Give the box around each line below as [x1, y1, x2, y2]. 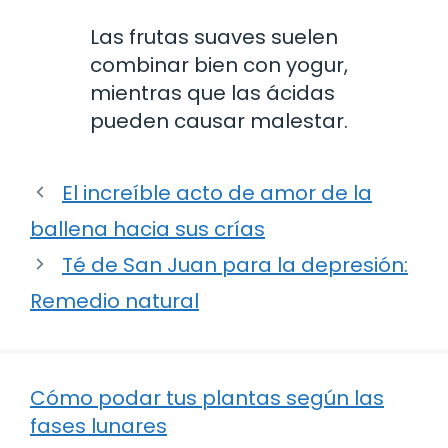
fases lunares [30, 411, 167, 440]
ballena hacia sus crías [30, 214, 265, 243]
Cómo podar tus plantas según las [30, 383, 384, 412]
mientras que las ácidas [90, 78, 335, 107]
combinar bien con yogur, [90, 50, 348, 79]
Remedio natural [30, 286, 199, 315]
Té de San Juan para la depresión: [62, 250, 408, 279]
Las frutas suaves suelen [90, 22, 338, 51]
